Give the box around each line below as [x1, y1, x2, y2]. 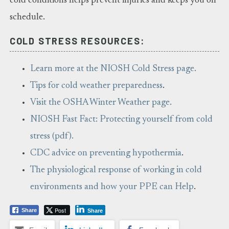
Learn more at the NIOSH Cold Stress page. [30, 64, 196, 74]
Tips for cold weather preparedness [30, 81, 163, 91]
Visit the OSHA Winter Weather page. [30, 98, 172, 108]
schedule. [9, 13, 45, 22]
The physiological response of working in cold [30, 166, 202, 175]
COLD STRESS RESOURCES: [9, 35, 145, 47]
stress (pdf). [30, 132, 74, 142]
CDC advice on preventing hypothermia [30, 149, 181, 158]
